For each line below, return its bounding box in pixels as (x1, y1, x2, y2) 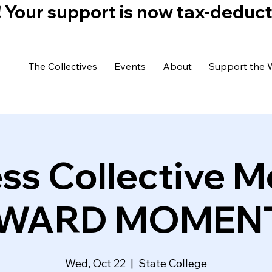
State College (138, 256, 207, 271)
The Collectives (28, 59, 97, 72)
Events (114, 59, 146, 72)
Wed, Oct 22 (65, 256, 126, 271)
